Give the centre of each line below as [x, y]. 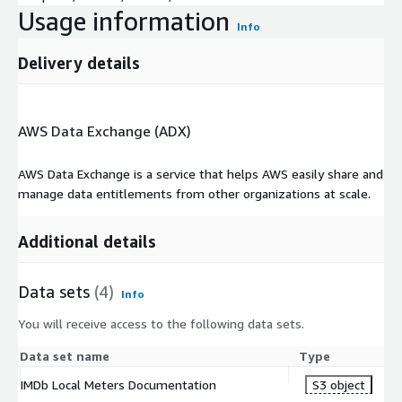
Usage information [124, 21]
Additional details [87, 241]
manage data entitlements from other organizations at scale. [194, 193]
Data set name [65, 355]
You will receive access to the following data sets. [161, 323]
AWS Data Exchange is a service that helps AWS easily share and [201, 173]
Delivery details [79, 62]
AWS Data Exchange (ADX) [105, 131]
